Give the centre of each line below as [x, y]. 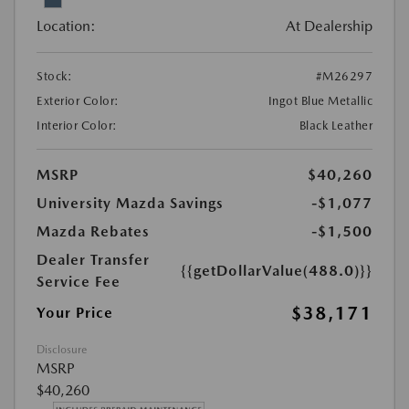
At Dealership [329, 26]
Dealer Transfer [93, 259]
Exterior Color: [78, 100]
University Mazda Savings [130, 203]
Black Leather [336, 125]
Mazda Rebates [93, 231]
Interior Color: [77, 125]
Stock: [54, 76]
